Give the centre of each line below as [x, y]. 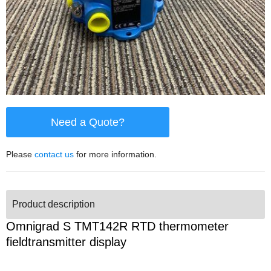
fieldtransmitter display [66, 242]
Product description [54, 204]
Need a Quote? [88, 122]
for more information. [115, 155]
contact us [54, 155]
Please [20, 155]
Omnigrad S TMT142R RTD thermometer [117, 227]
